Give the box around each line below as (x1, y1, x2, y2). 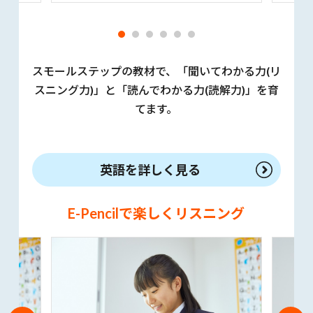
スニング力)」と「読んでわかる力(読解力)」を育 (34, 83, 279, 97)
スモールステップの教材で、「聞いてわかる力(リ (31, 64, 281, 78)
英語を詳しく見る (99, 162, 201, 178)
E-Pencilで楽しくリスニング (68, 205, 245, 222)
